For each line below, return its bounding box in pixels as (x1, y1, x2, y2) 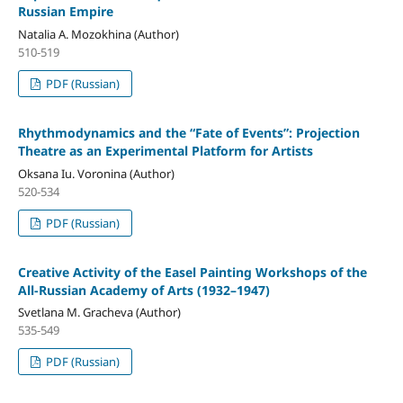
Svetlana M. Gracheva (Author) (17, 304, 181, 321)
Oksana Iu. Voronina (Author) (17, 165, 175, 182)
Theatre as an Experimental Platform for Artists (17, 141, 313, 159)
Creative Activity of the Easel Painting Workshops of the (17, 263, 367, 281)
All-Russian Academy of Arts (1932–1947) (17, 281, 270, 299)
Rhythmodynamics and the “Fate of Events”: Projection (17, 123, 360, 141)
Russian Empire (17, 2, 113, 20)
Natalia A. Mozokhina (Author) (17, 25, 179, 42)
